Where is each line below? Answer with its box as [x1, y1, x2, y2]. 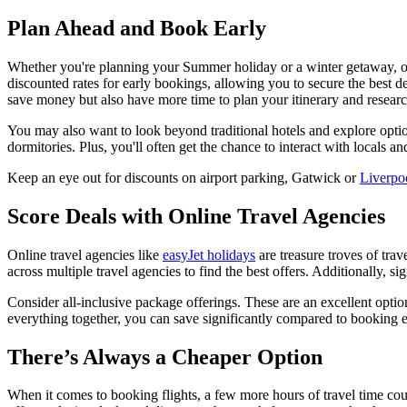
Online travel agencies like [7, 246, 163, 263]
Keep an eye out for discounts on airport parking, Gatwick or [7, 169, 360, 185]
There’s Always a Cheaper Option [7, 344, 323, 369]
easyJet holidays [163, 246, 255, 263]
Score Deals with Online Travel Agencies [7, 203, 385, 228]
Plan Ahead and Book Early [7, 15, 266, 40]
